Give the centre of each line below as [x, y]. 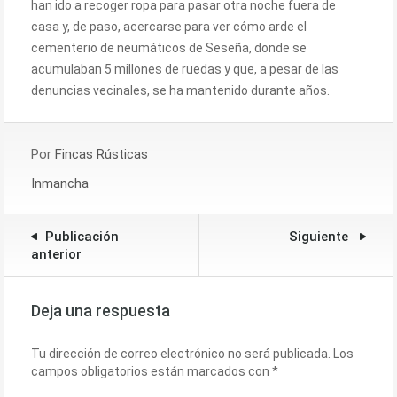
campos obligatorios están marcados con [152, 371]
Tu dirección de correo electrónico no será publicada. [181, 353]
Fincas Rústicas [101, 154]
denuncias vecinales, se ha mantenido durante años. [180, 90]
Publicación [82, 236]
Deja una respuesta [101, 310]
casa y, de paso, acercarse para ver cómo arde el [169, 26]
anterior [56, 254]
